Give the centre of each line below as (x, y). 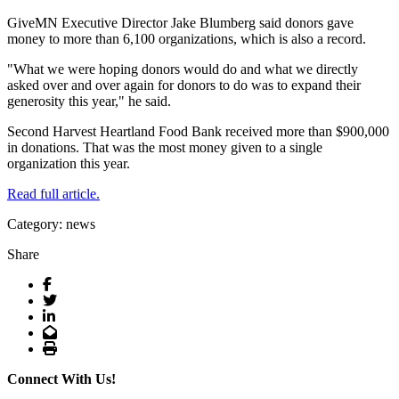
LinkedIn (80, 315)
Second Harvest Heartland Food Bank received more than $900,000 (198, 131)
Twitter (76, 299)
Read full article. (53, 193)
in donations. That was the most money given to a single (165, 147)
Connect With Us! (61, 379)
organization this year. (69, 163)
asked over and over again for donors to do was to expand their (184, 85)
